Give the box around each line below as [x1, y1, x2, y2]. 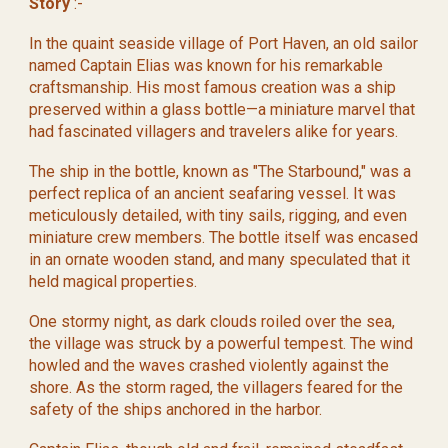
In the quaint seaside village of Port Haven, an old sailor [29, 34, 419, 53]
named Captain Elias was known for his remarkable [29, 56, 384, 75]
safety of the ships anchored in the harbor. [29, 400, 323, 419]
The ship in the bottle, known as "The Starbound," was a [29, 162, 412, 181]
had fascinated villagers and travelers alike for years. [29, 122, 399, 141]
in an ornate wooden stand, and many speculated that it [29, 250, 411, 269]
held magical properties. [29, 272, 198, 291]
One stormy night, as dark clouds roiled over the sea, [29, 312, 396, 331]
